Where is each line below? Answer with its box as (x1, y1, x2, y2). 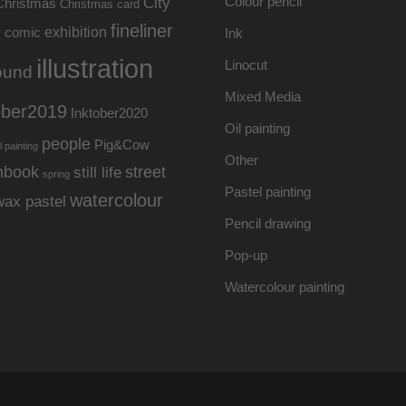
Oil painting (225, 121, 291, 137)
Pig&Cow (94, 137, 150, 153)
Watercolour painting (225, 279, 345, 295)
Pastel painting (225, 184, 312, 200)
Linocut (225, 57, 268, 73)
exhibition (44, 24, 107, 41)
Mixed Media (225, 89, 302, 105)
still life (73, 164, 121, 182)
